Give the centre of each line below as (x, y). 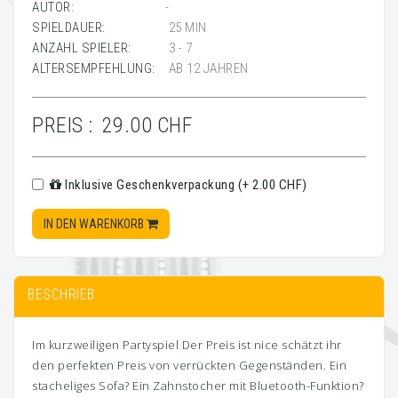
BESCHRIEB (61, 295)
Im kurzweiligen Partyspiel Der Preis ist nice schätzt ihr (187, 345)
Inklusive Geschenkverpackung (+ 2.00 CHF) (184, 185)
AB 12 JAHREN (207, 68)
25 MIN (186, 28)
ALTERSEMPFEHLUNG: (94, 68)
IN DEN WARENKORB (95, 224)
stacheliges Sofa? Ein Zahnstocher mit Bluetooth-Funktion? (198, 386)
